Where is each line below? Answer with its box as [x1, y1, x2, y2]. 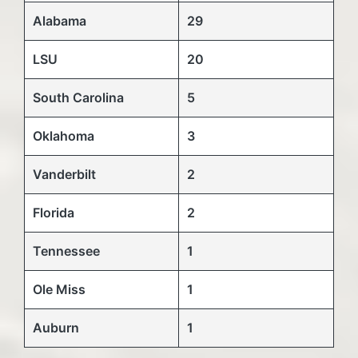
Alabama [33, 12, 86, 29]
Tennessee [33, 242, 100, 259]
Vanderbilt [33, 165, 96, 182]
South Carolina [33, 89, 124, 105]
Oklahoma [33, 127, 94, 144]
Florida [33, 204, 74, 221]
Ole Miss [33, 280, 86, 297]
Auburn [33, 319, 79, 336]
